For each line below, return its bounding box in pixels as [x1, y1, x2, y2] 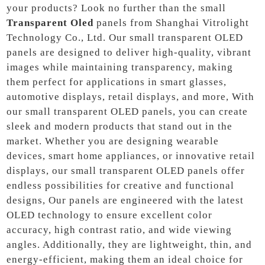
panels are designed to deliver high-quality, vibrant [7, 46, 252, 58]
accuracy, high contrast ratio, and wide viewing [7, 224, 232, 235]
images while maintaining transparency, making [7, 61, 234, 73]
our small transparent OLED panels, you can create [7, 105, 248, 117]
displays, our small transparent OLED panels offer [7, 164, 245, 176]
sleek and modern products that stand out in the [7, 120, 233, 132]
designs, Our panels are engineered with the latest [7, 194, 244, 206]
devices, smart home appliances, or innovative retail [7, 150, 256, 161]
